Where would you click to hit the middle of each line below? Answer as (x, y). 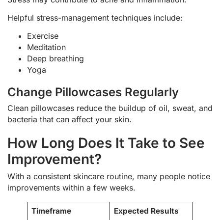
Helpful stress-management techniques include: (95, 17)
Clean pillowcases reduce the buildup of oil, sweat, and (110, 108)
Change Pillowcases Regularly (93, 92)
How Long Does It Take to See (106, 143)
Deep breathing (55, 59)
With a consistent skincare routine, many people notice (109, 177)
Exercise (43, 36)
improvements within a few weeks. (71, 188)
